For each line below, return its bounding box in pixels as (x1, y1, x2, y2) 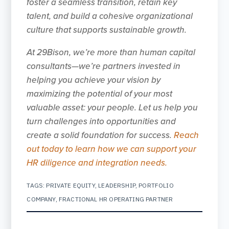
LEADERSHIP (98, 181, 135, 189)
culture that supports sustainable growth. (27, 24, 187, 35)
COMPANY (27, 195, 56, 203)
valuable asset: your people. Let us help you (27, 102, 198, 113)
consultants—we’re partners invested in (27, 60, 181, 72)
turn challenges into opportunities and (27, 116, 176, 127)
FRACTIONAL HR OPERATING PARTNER (58, 195, 173, 203)
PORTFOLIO (139, 181, 174, 189)
